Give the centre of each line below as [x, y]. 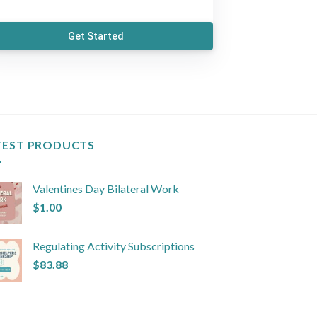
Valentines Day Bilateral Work [105, 188]
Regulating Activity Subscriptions [113, 246]
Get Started [96, 36]
